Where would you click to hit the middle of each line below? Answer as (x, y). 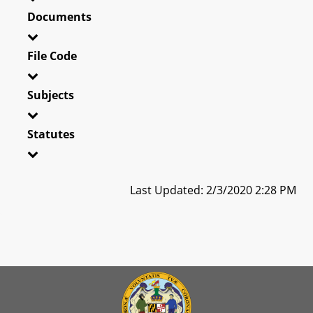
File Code (52, 56)
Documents (59, 16)
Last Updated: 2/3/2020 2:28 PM (213, 190)
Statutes (51, 134)
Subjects (51, 95)
